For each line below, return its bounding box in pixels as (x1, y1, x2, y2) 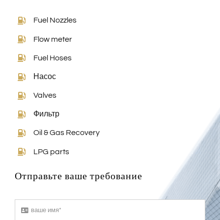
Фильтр (33, 110, 60, 118)
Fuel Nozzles (33, 16, 77, 25)
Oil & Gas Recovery (33, 129, 100, 137)
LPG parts (33, 147, 70, 156)
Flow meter (33, 35, 73, 43)
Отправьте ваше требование (14, 170, 142, 183)
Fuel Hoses (33, 54, 72, 62)
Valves (33, 91, 57, 100)
